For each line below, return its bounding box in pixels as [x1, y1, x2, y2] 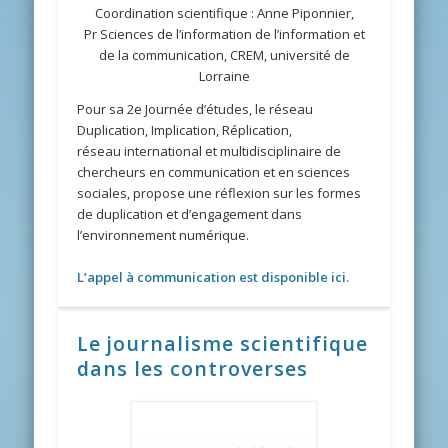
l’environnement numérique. [77, 225, 253, 244]
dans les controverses [77, 354, 309, 382]
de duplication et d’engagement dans [77, 204, 303, 223]
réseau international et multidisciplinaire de [77, 141, 342, 160]
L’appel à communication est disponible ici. [77, 267, 350, 286]
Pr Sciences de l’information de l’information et [83, 24, 365, 43]
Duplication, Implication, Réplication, [77, 120, 293, 139]
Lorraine [198, 66, 250, 85]
